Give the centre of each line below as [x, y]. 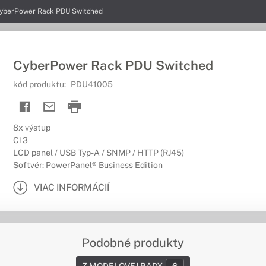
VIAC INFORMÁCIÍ [72, 187]
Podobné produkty [133, 243]
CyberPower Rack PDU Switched [113, 65]
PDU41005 [92, 84]
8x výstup [32, 128]
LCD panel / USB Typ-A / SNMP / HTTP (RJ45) [99, 153]
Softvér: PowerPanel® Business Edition [88, 165]
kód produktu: [40, 84]
